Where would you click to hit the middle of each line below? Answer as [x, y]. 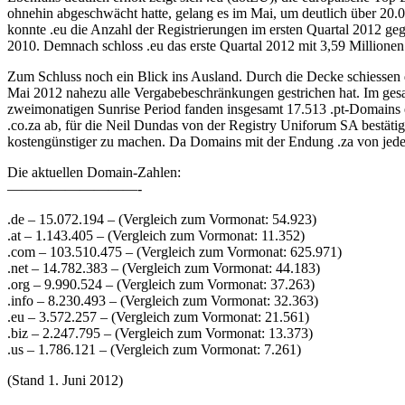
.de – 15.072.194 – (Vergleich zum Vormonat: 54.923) [162, 220]
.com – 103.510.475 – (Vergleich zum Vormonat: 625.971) [174, 252]
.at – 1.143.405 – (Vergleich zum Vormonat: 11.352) [156, 236]
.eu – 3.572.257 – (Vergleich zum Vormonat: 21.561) [158, 317]
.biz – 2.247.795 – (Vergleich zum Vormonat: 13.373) [160, 334]
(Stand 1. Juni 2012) [65, 381]
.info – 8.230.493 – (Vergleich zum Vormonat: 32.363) [163, 301]
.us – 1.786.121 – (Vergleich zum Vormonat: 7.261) [154, 350]
